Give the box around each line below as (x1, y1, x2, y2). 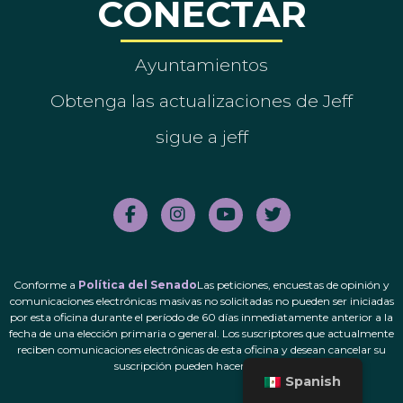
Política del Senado (78, 277, 197, 291)
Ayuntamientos (135, 53, 268, 76)
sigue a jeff (155, 125, 248, 148)
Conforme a (13, 277, 78, 291)
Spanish (285, 373, 342, 390)
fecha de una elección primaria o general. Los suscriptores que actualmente (9, 326, 394, 340)
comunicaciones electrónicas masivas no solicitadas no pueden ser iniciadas (9, 293, 394, 308)
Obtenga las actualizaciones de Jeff (50, 89, 353, 112)
